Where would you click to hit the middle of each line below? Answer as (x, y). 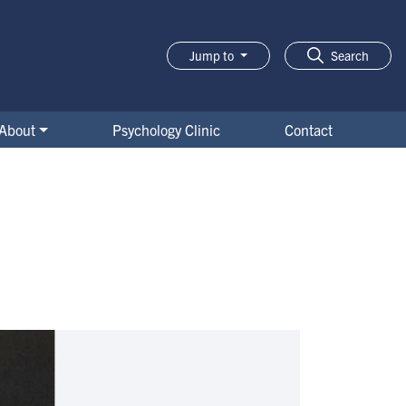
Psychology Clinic (167, 129)
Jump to (213, 55)
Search (350, 55)
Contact (309, 129)
